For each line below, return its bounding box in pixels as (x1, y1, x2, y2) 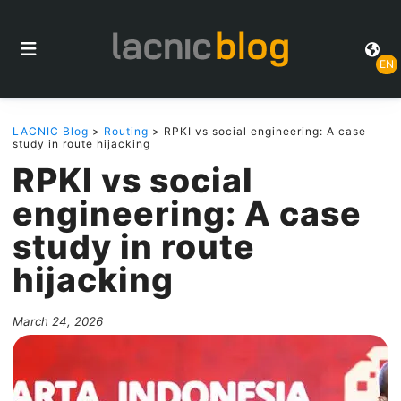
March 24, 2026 (13, 314, 103, 328)
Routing (104, 124, 149, 138)
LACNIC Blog (13, 124, 89, 138)
